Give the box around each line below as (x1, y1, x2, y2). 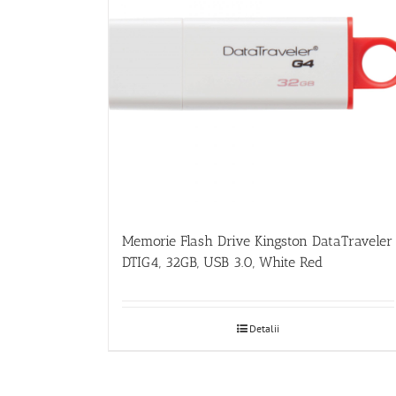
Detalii (248, 321, 279, 335)
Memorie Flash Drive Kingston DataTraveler (122, 232, 392, 249)
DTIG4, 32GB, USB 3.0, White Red (122, 253, 323, 270)
